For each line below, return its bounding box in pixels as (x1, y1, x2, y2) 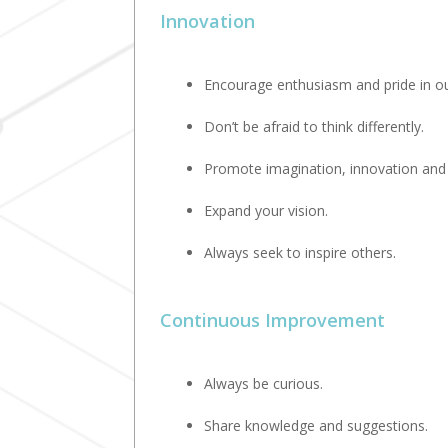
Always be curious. (204, 374, 324, 394)
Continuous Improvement (160, 308, 386, 333)
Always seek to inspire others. (204, 243, 397, 263)
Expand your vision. (204, 201, 329, 221)
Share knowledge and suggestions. (204, 416, 429, 436)
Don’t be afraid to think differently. (204, 117, 425, 137)
